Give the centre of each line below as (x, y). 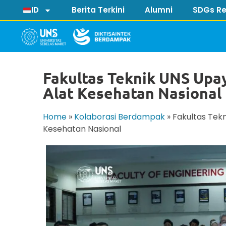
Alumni (159, 10)
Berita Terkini (98, 10)
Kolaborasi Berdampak (120, 117)
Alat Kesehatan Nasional (132, 93)
